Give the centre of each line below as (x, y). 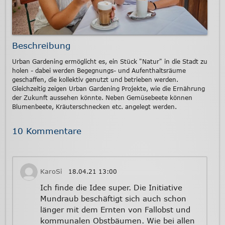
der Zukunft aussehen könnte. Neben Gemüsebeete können (102, 98)
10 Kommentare (47, 131)
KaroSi (51, 171)
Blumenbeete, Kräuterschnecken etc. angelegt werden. (94, 107)
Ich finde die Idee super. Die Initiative (111, 187)
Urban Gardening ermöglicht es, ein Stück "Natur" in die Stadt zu (110, 62)
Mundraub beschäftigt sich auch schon (113, 198)
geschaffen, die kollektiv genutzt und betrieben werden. (95, 80)
